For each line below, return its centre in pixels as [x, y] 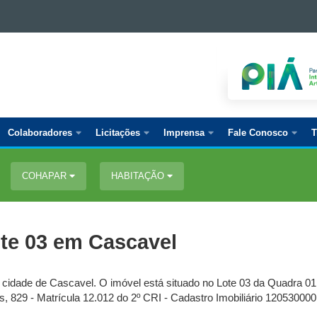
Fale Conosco [258, 133]
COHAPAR [46, 175]
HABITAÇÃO [139, 175]
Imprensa [184, 133]
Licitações [118, 133]
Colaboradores [40, 133]
